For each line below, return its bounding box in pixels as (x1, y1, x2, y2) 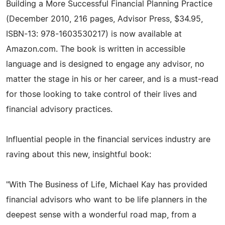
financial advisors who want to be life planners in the (6, 195, 207, 204)
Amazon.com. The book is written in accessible (6, 45, 185, 53)
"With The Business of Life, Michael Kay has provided (6, 180, 207, 189)
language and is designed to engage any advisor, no (6, 60, 204, 68)
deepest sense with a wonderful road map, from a (6, 210, 196, 219)
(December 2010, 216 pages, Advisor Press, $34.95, (6, 15, 203, 23)
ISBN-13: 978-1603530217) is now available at (6, 30, 182, 38)
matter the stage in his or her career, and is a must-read (6, 75, 218, 83)
